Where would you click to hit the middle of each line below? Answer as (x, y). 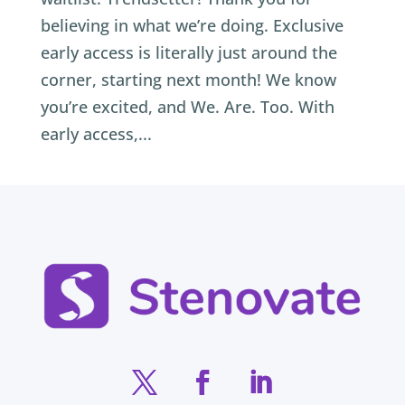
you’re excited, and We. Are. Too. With (187, 106)
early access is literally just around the (188, 52)
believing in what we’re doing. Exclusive (192, 25)
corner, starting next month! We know (188, 79)
